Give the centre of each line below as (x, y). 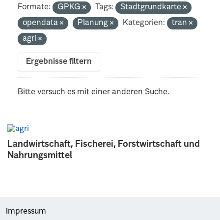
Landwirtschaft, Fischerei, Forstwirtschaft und (104, 144)
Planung (94, 23)
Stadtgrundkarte (152, 7)
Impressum (26, 211)
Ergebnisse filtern (59, 62)
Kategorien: (144, 23)
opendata (41, 23)
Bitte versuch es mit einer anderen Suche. (94, 92)
